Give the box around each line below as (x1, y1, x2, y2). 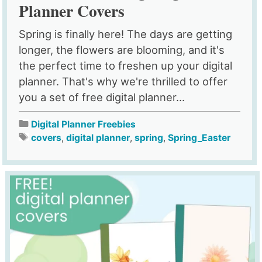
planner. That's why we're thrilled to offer (19, 74, 228, 88)
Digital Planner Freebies (31, 118, 136, 130)
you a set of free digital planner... (19, 90, 185, 104)
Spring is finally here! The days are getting (19, 27, 233, 40)
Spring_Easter (168, 132, 231, 143)
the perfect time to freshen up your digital (19, 58, 233, 72)
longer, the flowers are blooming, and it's (19, 43, 225, 56)
